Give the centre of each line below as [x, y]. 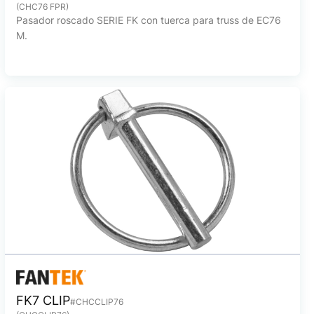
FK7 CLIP [43, 300]
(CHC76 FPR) [42, 7]
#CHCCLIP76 [96, 302]
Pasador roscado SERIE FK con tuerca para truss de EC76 [148, 20]
